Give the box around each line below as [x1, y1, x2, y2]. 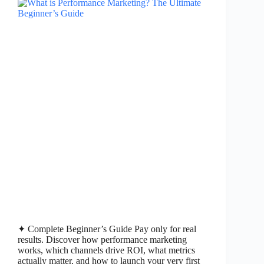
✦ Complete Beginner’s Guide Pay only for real [18, 223, 196, 234]
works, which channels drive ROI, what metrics [18, 245, 195, 255]
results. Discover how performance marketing [18, 234, 187, 245]
